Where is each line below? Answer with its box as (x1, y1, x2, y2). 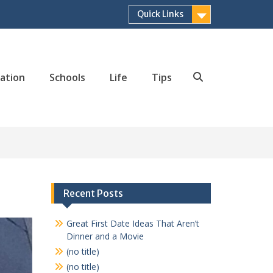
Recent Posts (63, 186, 123, 199)
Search (197, 86, 228, 97)
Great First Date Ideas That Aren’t (66, 217, 199, 229)
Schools (49, 71, 85, 85)
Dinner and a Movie (66, 230, 144, 242)
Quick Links (137, 9, 183, 19)
